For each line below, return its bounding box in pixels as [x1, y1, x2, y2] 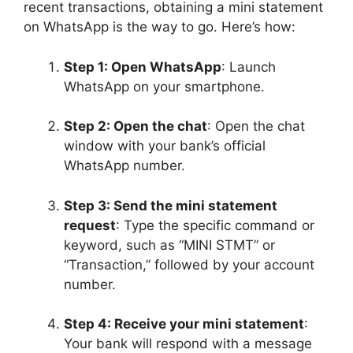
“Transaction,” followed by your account [64, 256, 314, 273]
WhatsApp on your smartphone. [64, 78, 265, 95]
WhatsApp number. [64, 158, 185, 173]
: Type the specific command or [116, 217, 314, 233]
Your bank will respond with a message [64, 336, 312, 351]
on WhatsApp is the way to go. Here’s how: [24, 19, 295, 35]
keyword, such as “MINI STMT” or [64, 236, 275, 253]
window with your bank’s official [64, 138, 266, 154]
